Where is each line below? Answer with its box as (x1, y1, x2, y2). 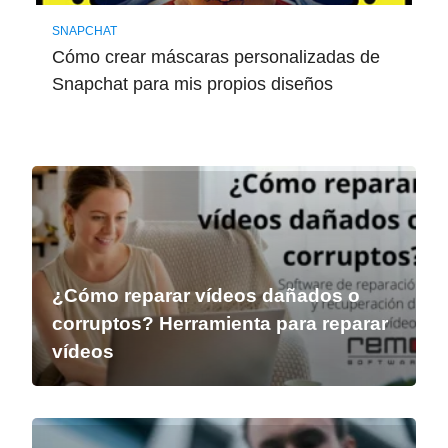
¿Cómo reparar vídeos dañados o (52, 285, 360, 307)
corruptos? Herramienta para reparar (52, 313, 388, 335)
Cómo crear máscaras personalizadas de (51, 47, 380, 68)
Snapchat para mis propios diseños (51, 74, 333, 95)
